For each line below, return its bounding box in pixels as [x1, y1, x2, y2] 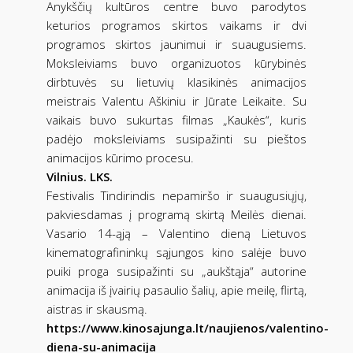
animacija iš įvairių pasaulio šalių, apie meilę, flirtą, [46, 281, 307, 298]
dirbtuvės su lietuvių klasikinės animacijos [46, 73, 307, 90]
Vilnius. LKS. [46, 168, 113, 184]
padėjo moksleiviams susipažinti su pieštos [46, 130, 307, 147]
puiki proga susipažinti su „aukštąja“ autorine [46, 262, 307, 279]
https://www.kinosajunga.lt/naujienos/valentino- [46, 319, 329, 336]
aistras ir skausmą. [46, 300, 147, 317]
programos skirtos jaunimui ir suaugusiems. [46, 35, 307, 52]
